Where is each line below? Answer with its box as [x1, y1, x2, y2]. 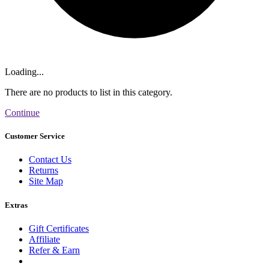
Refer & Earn [29, 244, 80, 255]
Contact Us [29, 154, 71, 165]
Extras [5, 200, 28, 210]
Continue [5, 107, 40, 118]
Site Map [29, 176, 63, 187]
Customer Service [5, 131, 65, 141]
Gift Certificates [29, 223, 89, 234]
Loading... [5, 67, 44, 77]
